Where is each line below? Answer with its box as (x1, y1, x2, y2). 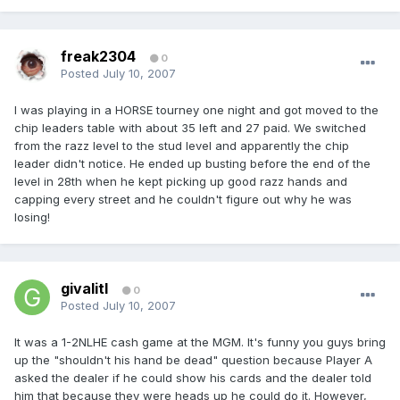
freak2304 (61, 47, 136, 66)
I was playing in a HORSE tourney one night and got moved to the (14, 103, 379, 118)
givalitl (61, 279, 108, 298)
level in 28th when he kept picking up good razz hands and (14, 174, 347, 189)
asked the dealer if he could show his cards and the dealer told (14, 371, 371, 386)
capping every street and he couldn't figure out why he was (14, 192, 352, 207)
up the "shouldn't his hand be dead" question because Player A (14, 353, 372, 368)
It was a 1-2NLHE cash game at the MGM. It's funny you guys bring (14, 335, 386, 350)
